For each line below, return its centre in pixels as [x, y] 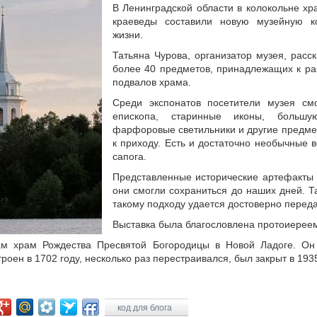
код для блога [145, 308]
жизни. [128, 35]
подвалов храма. [152, 82]
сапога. [129, 156]
